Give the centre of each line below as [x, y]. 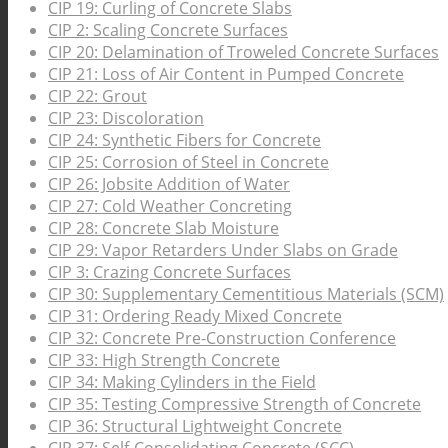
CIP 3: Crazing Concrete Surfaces [169, 272]
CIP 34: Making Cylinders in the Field [182, 382]
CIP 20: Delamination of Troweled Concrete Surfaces [243, 52]
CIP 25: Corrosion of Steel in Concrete [188, 162]
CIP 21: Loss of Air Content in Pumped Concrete [226, 74]
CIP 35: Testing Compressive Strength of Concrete [234, 404]
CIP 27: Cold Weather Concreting [170, 206]
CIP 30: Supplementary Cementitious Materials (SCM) [246, 294]
